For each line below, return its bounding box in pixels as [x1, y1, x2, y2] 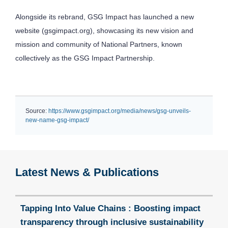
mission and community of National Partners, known [15, 40, 182, 49]
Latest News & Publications [15, 166, 159, 179]
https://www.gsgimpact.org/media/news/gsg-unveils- [47, 107, 191, 115]
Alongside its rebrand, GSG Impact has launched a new [15, 13, 194, 21]
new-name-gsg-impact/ [25, 117, 89, 124]
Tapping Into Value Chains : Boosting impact [20, 204, 201, 214]
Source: [25, 107, 47, 115]
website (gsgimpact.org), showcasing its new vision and [15, 26, 193, 35]
